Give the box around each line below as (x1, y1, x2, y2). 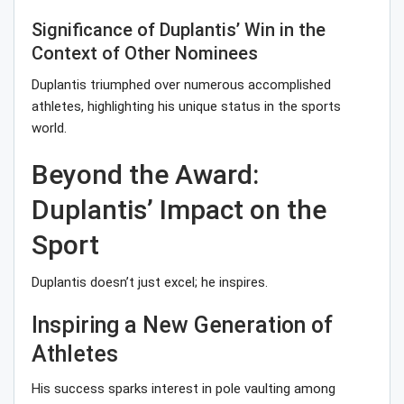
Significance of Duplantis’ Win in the (32, 19, 326, 41)
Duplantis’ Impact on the (32, 194, 326, 226)
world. (32, 120, 67, 137)
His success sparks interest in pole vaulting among (32, 381, 335, 398)
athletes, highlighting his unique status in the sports (32, 98, 341, 115)
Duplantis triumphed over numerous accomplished (32, 77, 331, 94)
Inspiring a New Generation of (32, 312, 333, 339)
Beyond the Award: (32, 159, 259, 191)
